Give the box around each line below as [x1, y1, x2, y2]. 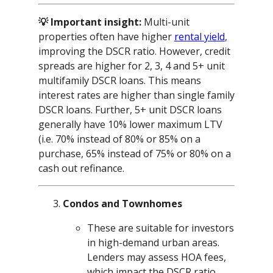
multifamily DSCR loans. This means [38, 74, 201, 88]
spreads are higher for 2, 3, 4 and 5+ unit [38, 59, 225, 73]
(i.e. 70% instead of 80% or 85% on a [38, 132, 200, 146]
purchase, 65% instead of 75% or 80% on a [38, 147, 231, 161]
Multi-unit [141, 15, 190, 29]
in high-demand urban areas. [87, 236, 219, 250]
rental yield [174, 30, 225, 44]
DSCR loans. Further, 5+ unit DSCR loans [38, 103, 222, 117]
